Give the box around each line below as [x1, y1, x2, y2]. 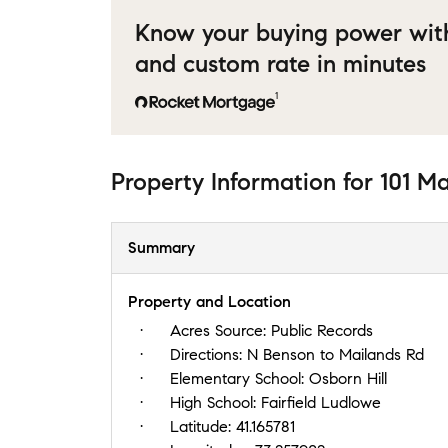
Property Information [111, 166, 336, 197]
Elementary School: [170, 368, 309, 388]
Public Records [271, 320, 373, 340]
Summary [128, 237, 195, 257]
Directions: [170, 344, 247, 364]
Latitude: [170, 416, 236, 436]
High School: [170, 392, 261, 412]
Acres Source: [170, 320, 271, 340]
